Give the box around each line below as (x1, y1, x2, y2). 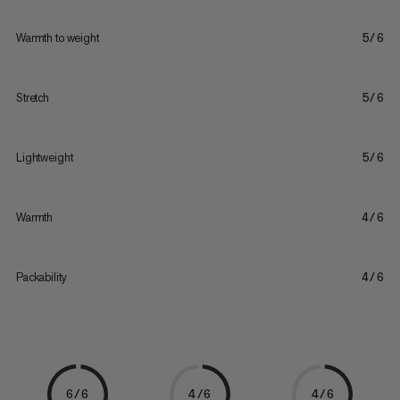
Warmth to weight (15, 30, 99, 46)
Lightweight (15, 150, 73, 166)
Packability (15, 270, 67, 286)
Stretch (15, 90, 49, 106)
